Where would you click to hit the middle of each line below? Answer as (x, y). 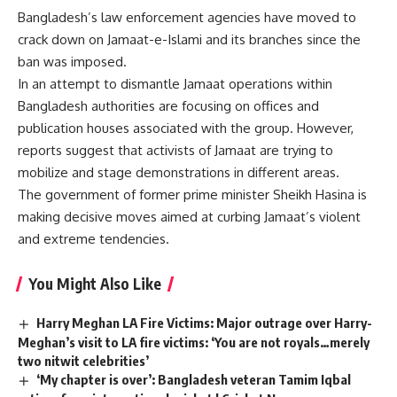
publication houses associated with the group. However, (186, 128)
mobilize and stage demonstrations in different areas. (179, 173)
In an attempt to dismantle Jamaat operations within (175, 84)
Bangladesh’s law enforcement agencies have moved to (187, 18)
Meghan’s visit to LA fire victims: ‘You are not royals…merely (194, 342)
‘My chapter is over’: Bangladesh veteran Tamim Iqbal (194, 379)
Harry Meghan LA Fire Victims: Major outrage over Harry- (205, 323)
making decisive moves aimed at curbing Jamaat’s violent (189, 217)
